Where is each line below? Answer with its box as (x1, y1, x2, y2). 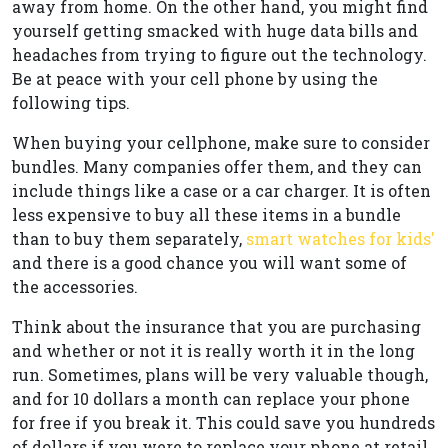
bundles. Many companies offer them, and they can (12, 156, 422, 177)
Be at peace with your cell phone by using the (12, 68, 378, 89)
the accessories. (12, 276, 138, 297)
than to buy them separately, (12, 228, 246, 249)
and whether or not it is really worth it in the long (12, 340, 415, 361)
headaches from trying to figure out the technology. (12, 44, 427, 65)
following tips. (12, 92, 130, 113)
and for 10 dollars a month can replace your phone (12, 388, 410, 409)
